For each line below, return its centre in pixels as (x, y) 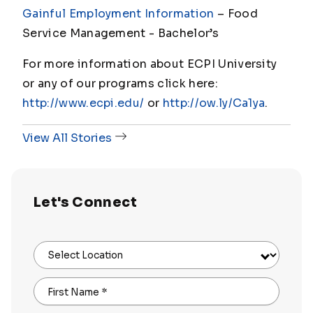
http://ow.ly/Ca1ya (214, 103)
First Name (73, 292)
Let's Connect (85, 202)
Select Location (85, 255)
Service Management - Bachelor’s (121, 33)
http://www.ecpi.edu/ (83, 103)
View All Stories (67, 138)
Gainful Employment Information (118, 13)
